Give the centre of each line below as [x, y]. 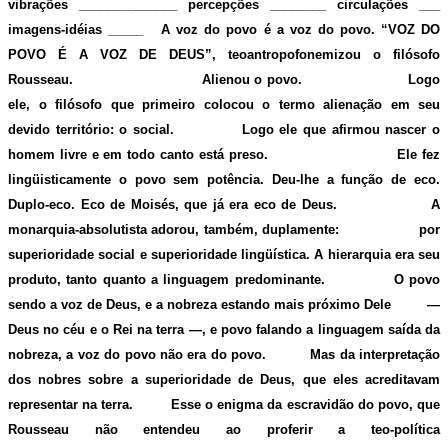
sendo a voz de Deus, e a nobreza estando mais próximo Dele [217, 304]
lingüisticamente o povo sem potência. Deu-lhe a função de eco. [224, 179]
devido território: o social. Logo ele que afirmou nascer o [224, 129]
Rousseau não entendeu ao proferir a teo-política [224, 429]
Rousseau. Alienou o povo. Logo [224, 79]
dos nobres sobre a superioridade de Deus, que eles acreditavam [224, 379]
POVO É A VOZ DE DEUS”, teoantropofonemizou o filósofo [224, 54]
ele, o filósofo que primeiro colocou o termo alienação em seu [224, 104]
